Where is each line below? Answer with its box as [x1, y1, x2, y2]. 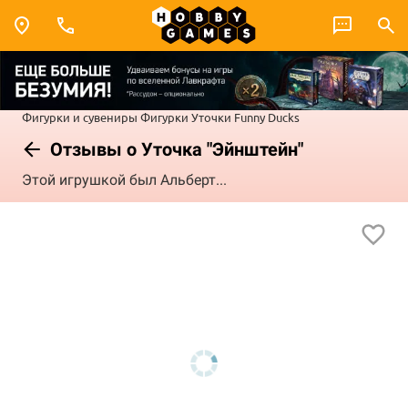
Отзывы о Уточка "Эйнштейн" [46, 138, 303, 160]
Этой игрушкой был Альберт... [22, 171, 227, 189]
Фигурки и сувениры [22, 108, 138, 125]
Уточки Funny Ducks [191, 108, 300, 125]
